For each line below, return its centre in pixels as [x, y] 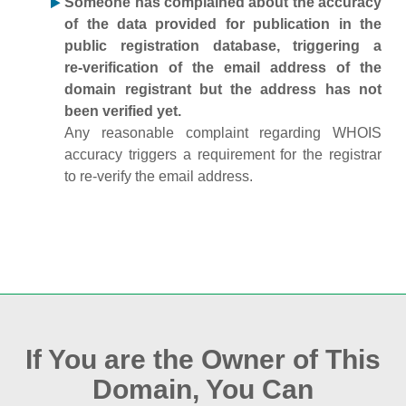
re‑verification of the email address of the [223, 68]
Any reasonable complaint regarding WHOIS [223, 133]
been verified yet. [123, 111]
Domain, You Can [203, 389]
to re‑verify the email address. [159, 176]
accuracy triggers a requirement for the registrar [223, 155]
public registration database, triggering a [223, 46]
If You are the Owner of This [203, 359]
